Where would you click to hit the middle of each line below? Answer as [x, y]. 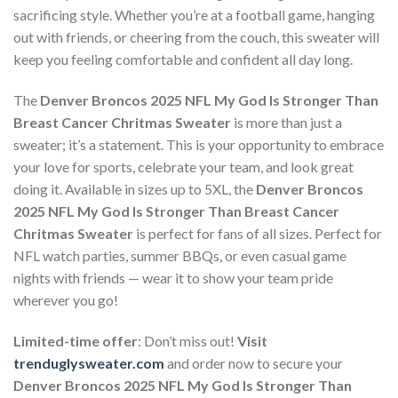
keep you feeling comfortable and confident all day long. [183, 60]
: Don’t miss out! [187, 341]
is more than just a [287, 123]
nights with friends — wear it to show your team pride [173, 278]
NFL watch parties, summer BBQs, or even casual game [180, 256]
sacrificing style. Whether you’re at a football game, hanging [194, 15]
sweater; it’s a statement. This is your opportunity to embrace [199, 145]
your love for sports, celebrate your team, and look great [183, 167]
